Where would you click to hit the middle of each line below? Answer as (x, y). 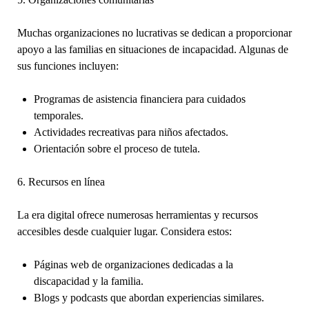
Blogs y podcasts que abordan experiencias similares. (149, 297)
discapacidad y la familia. (88, 281)
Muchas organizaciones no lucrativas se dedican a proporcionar (154, 32)
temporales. (58, 115)
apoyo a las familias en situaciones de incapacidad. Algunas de (152, 49)
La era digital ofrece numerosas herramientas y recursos (137, 215)
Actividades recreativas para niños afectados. (131, 132)
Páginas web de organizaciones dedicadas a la (133, 264)
